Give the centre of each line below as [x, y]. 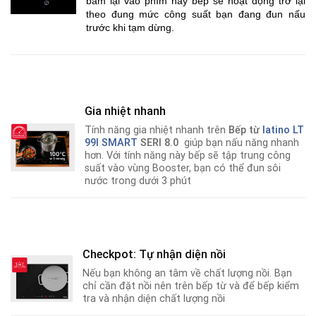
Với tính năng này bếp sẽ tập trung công [197, 155]
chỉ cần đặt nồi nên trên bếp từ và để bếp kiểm [191, 286]
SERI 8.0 [160, 142]
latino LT [282, 130]
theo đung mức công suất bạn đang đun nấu [196, 14]
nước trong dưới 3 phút [138, 181]
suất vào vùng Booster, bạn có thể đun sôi [183, 168]
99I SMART [111, 142]
